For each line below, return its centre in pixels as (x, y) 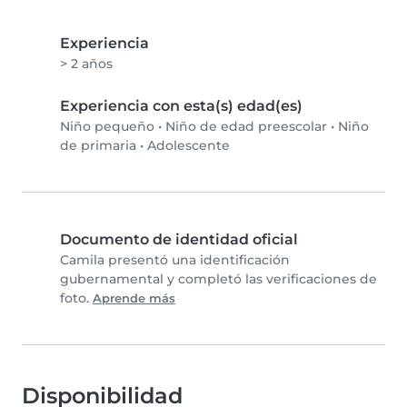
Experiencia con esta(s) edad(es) (181, 106)
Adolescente (189, 146)
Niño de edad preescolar (246, 127)
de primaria (98, 146)
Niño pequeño (107, 127)
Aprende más (134, 299)
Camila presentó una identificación (175, 260)
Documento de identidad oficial (179, 240)
